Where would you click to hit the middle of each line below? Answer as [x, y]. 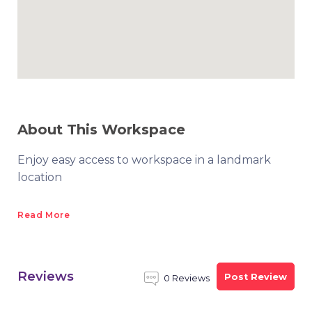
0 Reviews [187, 278]
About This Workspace [101, 130]
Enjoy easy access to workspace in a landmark [144, 160]
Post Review [256, 276]
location [40, 177]
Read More [44, 215]
